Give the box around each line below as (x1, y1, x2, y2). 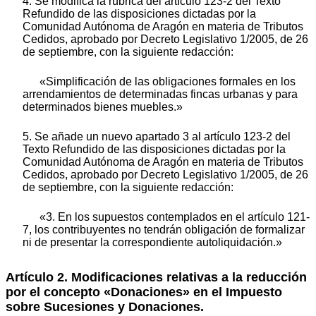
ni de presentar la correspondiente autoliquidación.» (23, 236, 282, 249)
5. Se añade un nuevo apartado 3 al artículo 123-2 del (23, 130, 291, 143)
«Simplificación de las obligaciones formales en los (39, 75, 296, 88)
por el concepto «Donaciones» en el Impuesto (6, 285, 282, 300)
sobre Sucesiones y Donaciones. (6, 300, 204, 315)
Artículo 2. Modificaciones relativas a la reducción (6, 270, 307, 285)
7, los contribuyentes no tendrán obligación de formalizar (23, 224, 305, 236)
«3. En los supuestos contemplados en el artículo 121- (39, 211, 310, 224)
